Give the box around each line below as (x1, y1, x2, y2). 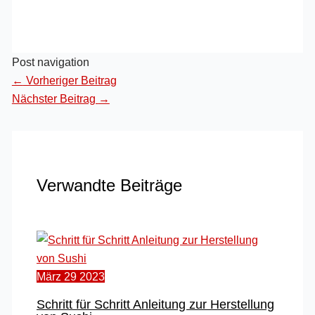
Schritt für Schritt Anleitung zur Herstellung (36, 296, 274, 311)
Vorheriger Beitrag (22, 73, 117, 86)
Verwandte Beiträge (36, 176, 182, 195)
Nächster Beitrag (11, 91, 98, 105)
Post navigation (11, 55, 89, 68)
